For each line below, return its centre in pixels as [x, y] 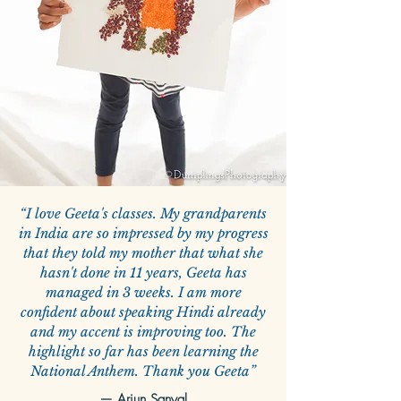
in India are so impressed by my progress [143, 234]
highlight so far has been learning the [143, 352]
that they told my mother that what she [143, 253]
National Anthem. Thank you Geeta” [143, 371]
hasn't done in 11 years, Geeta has [143, 273]
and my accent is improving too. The [143, 332]
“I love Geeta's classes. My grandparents [143, 214]
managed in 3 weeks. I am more [143, 293]
